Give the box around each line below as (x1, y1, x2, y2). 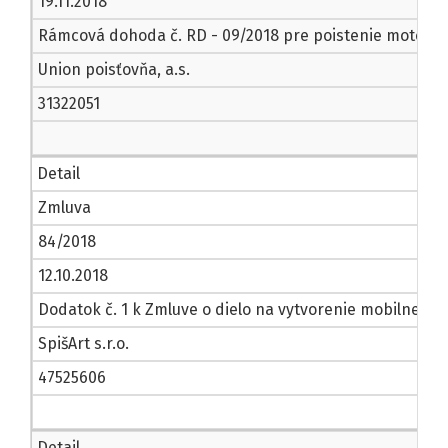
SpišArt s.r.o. (38, 334, 129, 354)
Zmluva (38, 198, 91, 218)
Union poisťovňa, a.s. (38, 60, 190, 80)
